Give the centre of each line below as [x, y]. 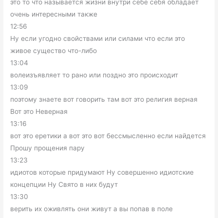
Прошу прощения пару [48, 148]
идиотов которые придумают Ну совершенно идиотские [102, 173]
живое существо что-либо [54, 51]
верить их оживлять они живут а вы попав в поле [92, 209]
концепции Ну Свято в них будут [64, 185]
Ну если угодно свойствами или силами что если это [98, 39]
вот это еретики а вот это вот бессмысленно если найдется [108, 136]
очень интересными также [54, 14]
